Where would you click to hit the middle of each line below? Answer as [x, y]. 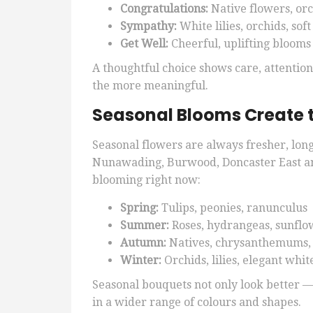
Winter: [141, 261]
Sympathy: [148, 27]
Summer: [145, 226]
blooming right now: [146, 180]
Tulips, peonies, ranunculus [233, 208]
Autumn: [143, 243]
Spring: [139, 208]
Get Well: [144, 44]
